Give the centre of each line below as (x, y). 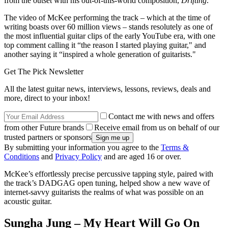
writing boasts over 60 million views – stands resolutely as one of (108, 27)
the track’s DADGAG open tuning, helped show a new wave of (107, 183)
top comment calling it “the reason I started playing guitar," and (105, 45)
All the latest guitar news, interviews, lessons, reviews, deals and (107, 89)
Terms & (175, 148)
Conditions (22, 157)
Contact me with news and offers (161, 117)
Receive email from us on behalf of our (157, 128)
